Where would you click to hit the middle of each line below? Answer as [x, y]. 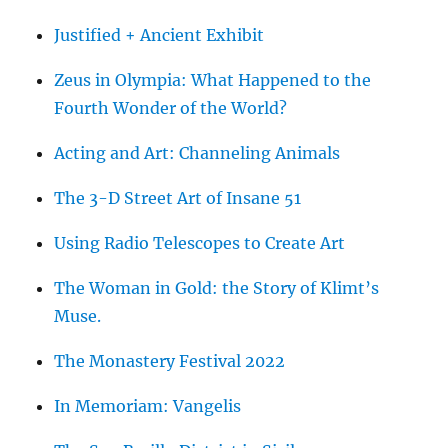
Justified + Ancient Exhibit [159, 34]
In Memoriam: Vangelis [148, 405]
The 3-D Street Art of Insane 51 [178, 197]
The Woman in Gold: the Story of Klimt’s [217, 287]
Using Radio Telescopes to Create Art [200, 242]
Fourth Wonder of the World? [171, 107]
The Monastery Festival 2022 [170, 360]
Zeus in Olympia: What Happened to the [213, 79]
